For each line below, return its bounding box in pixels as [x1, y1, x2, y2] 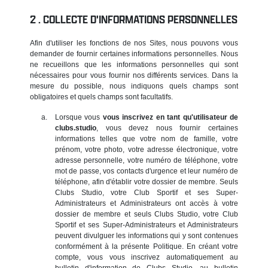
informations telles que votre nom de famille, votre [55, 134, 238, 143]
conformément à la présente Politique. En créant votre [55, 242, 238, 251]
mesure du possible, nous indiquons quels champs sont [30, 81, 238, 90]
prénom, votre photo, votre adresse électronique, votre [55, 145, 238, 154]
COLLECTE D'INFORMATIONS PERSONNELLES [43, 11, 237, 27]
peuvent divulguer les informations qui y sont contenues [55, 231, 238, 240]
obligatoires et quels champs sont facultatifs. [30, 92, 173, 101]
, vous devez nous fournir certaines [96, 123, 238, 132]
